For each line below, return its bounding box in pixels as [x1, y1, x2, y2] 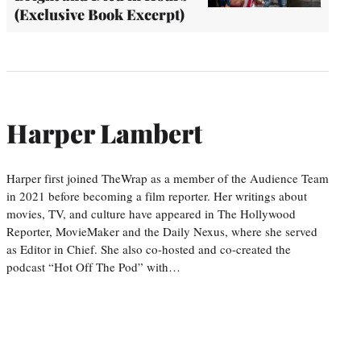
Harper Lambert [6, 115, 202, 151]
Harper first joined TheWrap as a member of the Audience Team [6, 169, 329, 186]
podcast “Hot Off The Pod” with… [6, 258, 180, 275]
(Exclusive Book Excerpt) [15, 4, 185, 24]
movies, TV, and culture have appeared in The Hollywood [6, 205, 296, 222]
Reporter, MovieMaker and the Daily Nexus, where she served [6, 222, 317, 239]
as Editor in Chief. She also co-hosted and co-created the [6, 240, 291, 257]
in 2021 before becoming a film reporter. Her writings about [6, 187, 307, 204]
